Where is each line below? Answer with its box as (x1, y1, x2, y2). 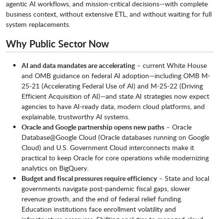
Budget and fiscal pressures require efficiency (22, 174, 157, 183)
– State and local (157, 174, 209, 183)
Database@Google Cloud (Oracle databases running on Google (22, 132, 209, 142)
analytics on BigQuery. (22, 163, 88, 173)
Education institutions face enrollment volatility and (22, 204, 176, 214)
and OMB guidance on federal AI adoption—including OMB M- (22, 71, 210, 81)
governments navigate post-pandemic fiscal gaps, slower (22, 184, 190, 194)
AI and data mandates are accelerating (22, 61, 135, 70)
